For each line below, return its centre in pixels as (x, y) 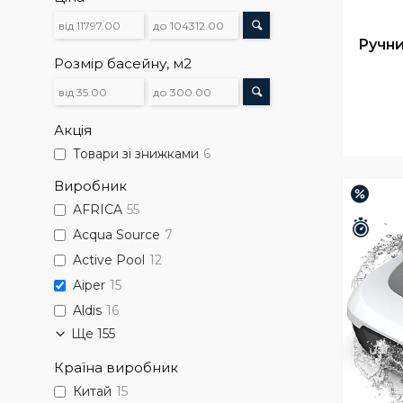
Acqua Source (116, 235)
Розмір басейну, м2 (123, 63)
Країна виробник (116, 367)
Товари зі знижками (136, 154)
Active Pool (109, 260)
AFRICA (98, 210)
